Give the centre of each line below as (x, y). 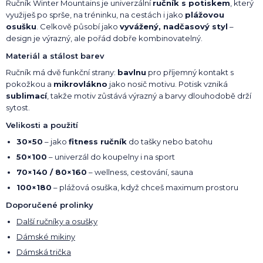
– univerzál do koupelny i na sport (111, 156)
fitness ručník (98, 141)
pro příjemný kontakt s (190, 72)
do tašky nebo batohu (170, 141)
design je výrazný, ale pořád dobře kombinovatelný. (104, 38)
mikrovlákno (80, 84)
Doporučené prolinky (50, 205)
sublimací (26, 95)
